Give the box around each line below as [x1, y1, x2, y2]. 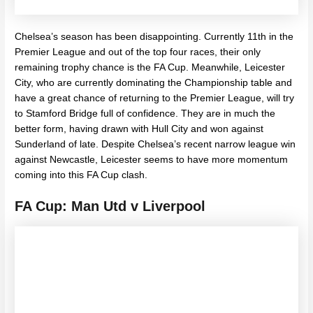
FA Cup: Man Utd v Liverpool [15, 198, 206, 214]
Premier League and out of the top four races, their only [15, 46, 261, 57]
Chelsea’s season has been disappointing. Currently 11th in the [15, 31, 294, 42]
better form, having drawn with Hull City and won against [15, 123, 264, 134]
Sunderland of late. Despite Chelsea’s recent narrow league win [15, 138, 296, 150]
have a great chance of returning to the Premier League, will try [15, 92, 295, 103]
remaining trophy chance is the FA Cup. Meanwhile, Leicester [15, 61, 286, 73]
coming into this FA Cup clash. [15, 169, 148, 180]
